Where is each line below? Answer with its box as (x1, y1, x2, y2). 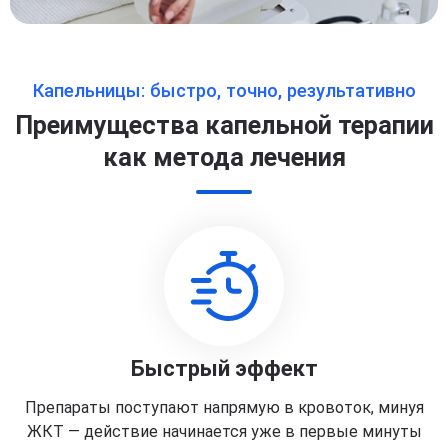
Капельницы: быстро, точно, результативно (32, 80, 416, 102)
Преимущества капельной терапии (14, 111, 434, 140)
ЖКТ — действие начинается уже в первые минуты (26, 422, 422, 441)
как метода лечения (102, 143, 346, 172)
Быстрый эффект (130, 356, 318, 381)
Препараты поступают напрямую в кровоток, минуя (24, 398, 424, 417)
